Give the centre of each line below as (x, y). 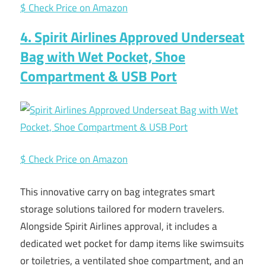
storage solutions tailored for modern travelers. (122, 209)
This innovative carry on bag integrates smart (118, 191)
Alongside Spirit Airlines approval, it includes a (119, 226)
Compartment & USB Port (99, 76)
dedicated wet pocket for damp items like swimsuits (132, 243)
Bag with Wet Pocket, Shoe (103, 57)
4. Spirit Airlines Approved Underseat (132, 37)
